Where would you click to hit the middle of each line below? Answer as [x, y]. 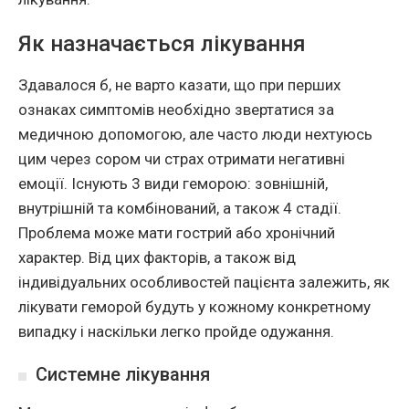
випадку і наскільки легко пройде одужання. [176, 332]
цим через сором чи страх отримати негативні [182, 159]
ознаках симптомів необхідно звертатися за [176, 110]
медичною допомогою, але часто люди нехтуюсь [195, 135]
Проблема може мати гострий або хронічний [177, 233]
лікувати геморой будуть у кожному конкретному [194, 307]
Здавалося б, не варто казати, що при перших [179, 85]
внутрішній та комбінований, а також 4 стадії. [180, 209]
